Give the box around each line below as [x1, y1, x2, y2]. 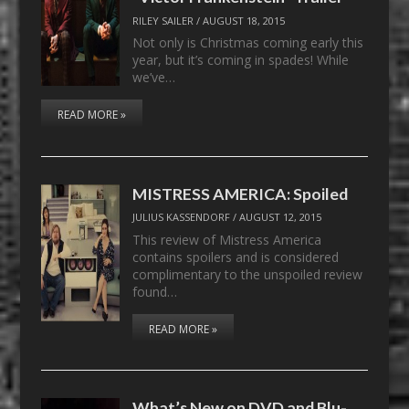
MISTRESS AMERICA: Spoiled [132, 183, 349, 204]
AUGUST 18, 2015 [203, 13, 286, 27]
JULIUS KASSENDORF [132, 210, 231, 225]
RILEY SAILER [132, 13, 194, 27]
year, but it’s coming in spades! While [132, 51, 350, 69]
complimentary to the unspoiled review [132, 265, 363, 283]
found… [132, 282, 178, 300]
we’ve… [132, 68, 176, 87]
